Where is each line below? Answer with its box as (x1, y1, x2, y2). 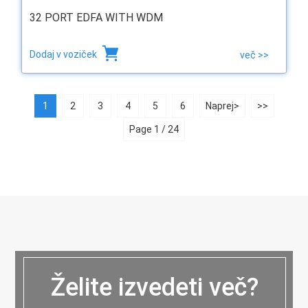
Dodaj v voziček (29, 49, 99, 60)
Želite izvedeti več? (49, 272, 258, 302)
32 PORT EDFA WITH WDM (29, 11, 163, 25)
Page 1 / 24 (129, 124, 179, 135)
